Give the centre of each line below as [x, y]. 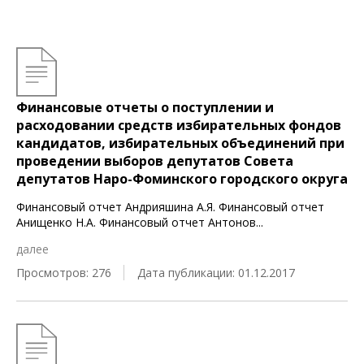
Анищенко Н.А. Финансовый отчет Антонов [136, 222]
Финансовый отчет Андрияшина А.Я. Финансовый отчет [170, 207]
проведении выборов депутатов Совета [155, 161]
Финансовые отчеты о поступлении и [145, 107]
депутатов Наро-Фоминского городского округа [182, 179]
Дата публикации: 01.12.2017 [216, 273]
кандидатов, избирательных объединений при [180, 143]
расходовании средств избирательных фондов [179, 125]
